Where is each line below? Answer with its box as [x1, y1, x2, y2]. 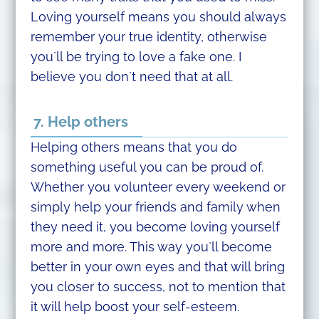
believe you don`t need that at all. [30, 69, 233, 85]
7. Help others [33, 113, 128, 131]
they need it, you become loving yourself [30, 219, 280, 235]
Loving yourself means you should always [30, 9, 286, 25]
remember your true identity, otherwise [30, 29, 267, 45]
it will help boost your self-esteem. [30, 299, 239, 315]
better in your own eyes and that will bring [30, 259, 285, 275]
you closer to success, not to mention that [30, 279, 286, 295]
